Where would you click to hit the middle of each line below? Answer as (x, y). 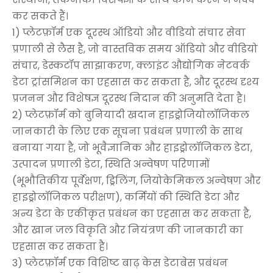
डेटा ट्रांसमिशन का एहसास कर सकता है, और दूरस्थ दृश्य (136, 82)
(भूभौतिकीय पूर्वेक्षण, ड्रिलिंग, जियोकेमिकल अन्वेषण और (136, 180)
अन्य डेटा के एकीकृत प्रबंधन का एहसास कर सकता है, (132, 213)
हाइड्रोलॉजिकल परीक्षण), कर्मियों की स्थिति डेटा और (126, 197)
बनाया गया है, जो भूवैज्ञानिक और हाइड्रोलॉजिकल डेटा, (132, 147)
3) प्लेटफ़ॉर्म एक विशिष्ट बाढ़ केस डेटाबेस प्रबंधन (120, 263)
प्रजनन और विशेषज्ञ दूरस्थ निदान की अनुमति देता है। (129, 98)
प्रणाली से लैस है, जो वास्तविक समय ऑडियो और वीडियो (135, 49)
